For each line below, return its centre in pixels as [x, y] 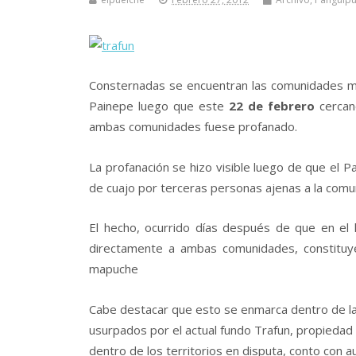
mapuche [114, 269]
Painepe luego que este [159, 106]
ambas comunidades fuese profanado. [193, 127]
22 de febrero [272, 106]
